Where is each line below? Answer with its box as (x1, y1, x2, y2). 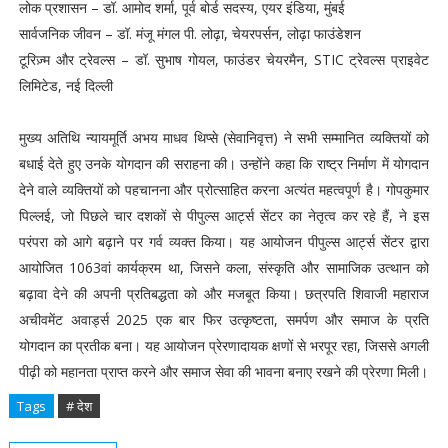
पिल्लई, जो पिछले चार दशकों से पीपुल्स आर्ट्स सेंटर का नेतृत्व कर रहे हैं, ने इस (18, 206, 430, 225)
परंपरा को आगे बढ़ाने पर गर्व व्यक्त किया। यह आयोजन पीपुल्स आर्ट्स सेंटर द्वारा (18, 232, 430, 251)
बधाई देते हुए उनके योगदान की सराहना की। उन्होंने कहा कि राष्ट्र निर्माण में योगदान (18, 154, 430, 173)
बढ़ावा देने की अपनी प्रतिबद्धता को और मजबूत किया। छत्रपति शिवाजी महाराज (18, 284, 430, 303)
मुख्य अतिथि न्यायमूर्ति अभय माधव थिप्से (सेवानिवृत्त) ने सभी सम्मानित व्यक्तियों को (18, 128, 430, 147)
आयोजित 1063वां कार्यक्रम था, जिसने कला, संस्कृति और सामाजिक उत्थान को (18, 258, 430, 277)
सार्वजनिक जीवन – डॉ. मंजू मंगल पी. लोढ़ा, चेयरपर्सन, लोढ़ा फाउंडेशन (18, 24, 361, 43)
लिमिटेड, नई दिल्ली (18, 76, 113, 95)
